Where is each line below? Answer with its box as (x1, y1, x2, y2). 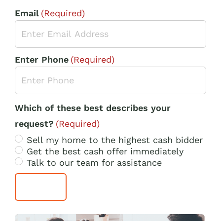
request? (15, 118, 54, 129)
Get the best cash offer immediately (27, 146, 184, 156)
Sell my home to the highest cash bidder (27, 134, 203, 145)
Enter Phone (15, 54, 69, 65)
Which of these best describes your (15, 102, 171, 113)
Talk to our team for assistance (27, 157, 162, 168)
